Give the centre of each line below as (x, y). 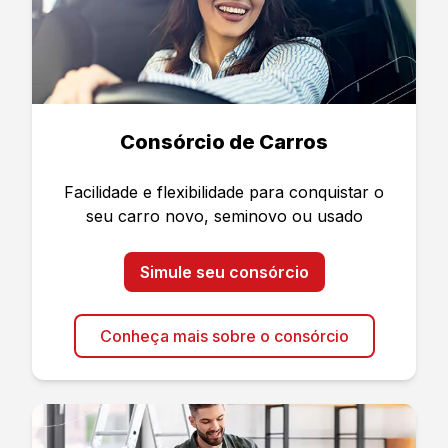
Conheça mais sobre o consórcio (224, 336)
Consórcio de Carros (224, 142)
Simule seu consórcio (224, 272)
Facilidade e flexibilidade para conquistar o (224, 192)
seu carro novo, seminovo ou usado (224, 216)
